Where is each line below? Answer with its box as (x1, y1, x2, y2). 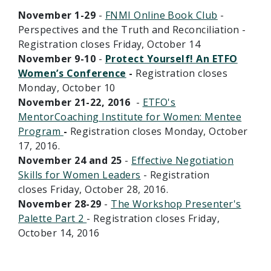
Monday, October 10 (18, 81, 116, 95)
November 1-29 (18, 8, 99, 22)
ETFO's (142, 96, 176, 109)
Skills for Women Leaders (18, 168, 141, 182)
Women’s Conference (18, 67, 126, 80)
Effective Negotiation (131, 154, 234, 168)
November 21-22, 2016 (18, 96, 131, 109)
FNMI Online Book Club (105, 8, 218, 22)
